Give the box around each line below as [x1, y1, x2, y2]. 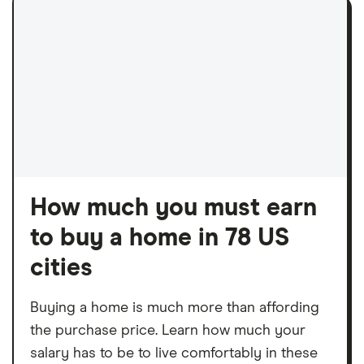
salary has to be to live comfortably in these [30, 345, 318, 361]
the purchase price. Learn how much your [30, 323, 305, 338]
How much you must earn [30, 195, 317, 220]
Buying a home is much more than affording [30, 300, 319, 315]
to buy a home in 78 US [30, 225, 289, 250]
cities [30, 255, 93, 280]
